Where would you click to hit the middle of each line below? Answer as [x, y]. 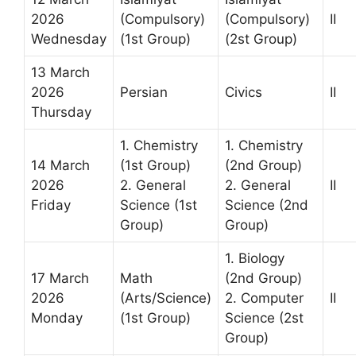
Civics [244, 93]
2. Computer [264, 298]
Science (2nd [267, 205]
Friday [51, 205]
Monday [57, 318]
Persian [144, 93]
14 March [60, 166]
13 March [60, 73]
